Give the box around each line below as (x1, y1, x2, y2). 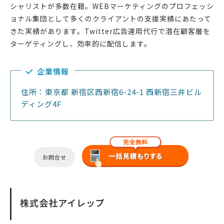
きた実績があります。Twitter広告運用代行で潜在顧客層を (10, 26, 210, 36)
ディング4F (21, 98, 62, 109)
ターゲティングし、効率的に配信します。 (10, 38, 151, 49)
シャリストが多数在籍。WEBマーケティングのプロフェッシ (10, 1, 214, 11)
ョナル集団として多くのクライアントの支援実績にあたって (10, 13, 211, 24)
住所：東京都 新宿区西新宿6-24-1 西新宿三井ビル (21, 86, 202, 97)
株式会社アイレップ (20, 196, 105, 209)
